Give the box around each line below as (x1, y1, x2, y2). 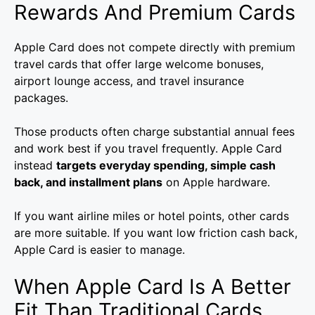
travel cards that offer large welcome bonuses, (14, 57, 264, 72)
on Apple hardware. (162, 175, 270, 190)
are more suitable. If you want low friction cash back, (14, 226, 297, 240)
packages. (14, 91, 68, 105)
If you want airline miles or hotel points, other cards (14, 209, 289, 224)
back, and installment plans (14, 175, 162, 190)
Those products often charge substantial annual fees (14, 124, 295, 139)
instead (14, 158, 56, 173)
